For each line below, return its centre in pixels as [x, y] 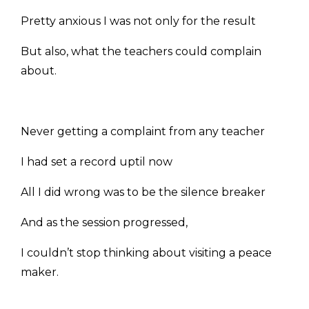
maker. [40, 272]
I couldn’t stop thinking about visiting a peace [146, 253]
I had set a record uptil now [97, 162]
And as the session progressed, [104, 223]
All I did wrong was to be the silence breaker [143, 192]
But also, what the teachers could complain [141, 52]
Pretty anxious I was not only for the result [138, 21]
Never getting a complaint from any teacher [143, 132]
